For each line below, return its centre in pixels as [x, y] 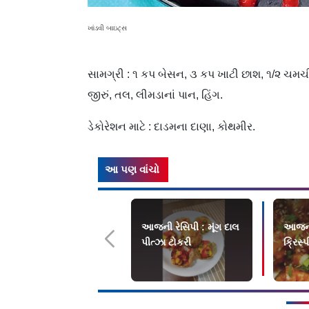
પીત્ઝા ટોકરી [166, 242]
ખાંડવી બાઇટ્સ [107, 28]
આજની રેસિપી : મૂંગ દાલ [190, 227]
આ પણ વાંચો [132, 169]
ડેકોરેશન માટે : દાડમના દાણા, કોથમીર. [171, 126]
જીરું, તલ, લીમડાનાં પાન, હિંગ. [155, 94]
